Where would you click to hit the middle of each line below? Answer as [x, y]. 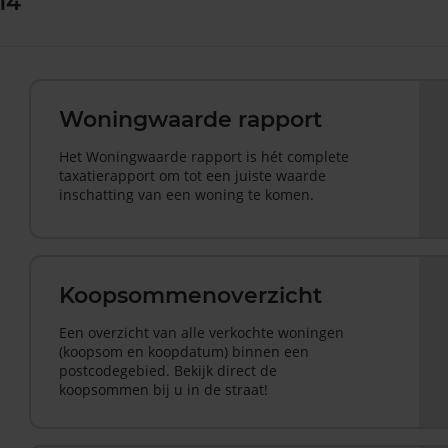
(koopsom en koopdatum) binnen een [184, 351]
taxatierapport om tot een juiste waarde [193, 175]
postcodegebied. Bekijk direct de [168, 370]
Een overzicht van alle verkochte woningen [202, 332]
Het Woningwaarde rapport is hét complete [204, 156]
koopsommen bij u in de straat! [164, 389]
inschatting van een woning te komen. [187, 194]
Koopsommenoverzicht [191, 295]
